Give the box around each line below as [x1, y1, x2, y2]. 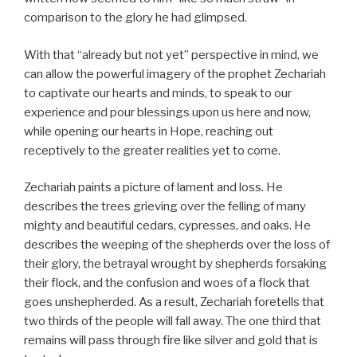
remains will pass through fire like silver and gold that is [24, 333, 318, 348]
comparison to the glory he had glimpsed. [24, 10, 247, 25]
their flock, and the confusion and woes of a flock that [24, 276, 310, 291]
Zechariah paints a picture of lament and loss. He [24, 180, 283, 195]
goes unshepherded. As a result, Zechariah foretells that [24, 295, 324, 310]
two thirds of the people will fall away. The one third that [24, 314, 321, 329]
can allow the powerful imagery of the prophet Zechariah [24, 66, 326, 81]
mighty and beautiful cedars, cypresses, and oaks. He [24, 218, 311, 233]
